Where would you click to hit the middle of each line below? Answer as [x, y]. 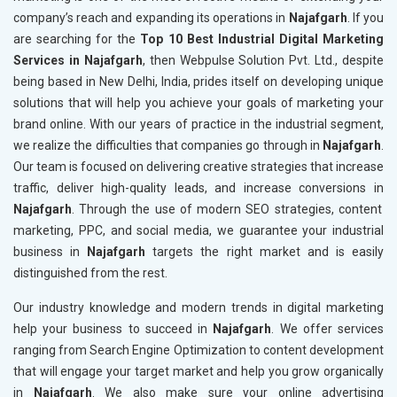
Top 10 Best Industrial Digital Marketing [262, 39]
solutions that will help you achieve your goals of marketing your [198, 103]
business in [47, 252]
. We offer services [328, 329]
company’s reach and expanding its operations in [150, 18]
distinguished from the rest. [90, 273]
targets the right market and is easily [269, 252]
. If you [366, 18]
